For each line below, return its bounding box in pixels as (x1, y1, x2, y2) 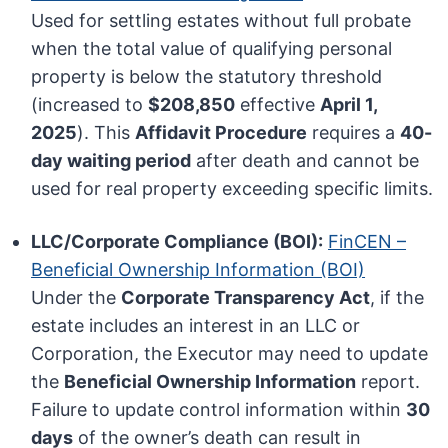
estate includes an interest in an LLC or (31, 315, 361, 337)
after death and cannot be (191, 150, 420, 172)
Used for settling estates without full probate (31, 10, 412, 32)
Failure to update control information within (31, 399, 407, 421)
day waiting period (31, 150, 192, 172)
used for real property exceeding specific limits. (31, 178, 434, 200)
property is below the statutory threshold (31, 66, 383, 88)
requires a (307, 122, 401, 144)
